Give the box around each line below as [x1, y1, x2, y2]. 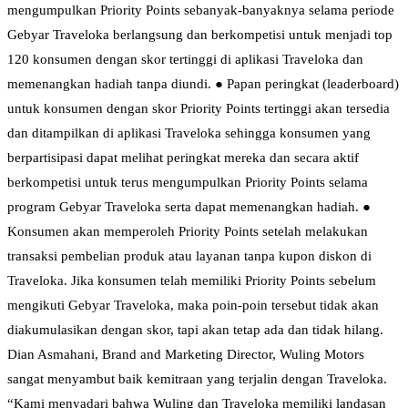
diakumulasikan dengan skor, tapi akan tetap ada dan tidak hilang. [7, 322, 383, 338]
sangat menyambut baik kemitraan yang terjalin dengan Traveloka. [7, 372, 387, 387]
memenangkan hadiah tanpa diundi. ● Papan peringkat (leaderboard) [7, 76, 399, 92]
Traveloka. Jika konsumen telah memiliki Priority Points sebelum [7, 273, 376, 289]
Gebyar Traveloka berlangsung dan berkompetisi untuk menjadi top [7, 27, 393, 43]
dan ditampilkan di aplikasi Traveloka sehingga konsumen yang [7, 126, 371, 141]
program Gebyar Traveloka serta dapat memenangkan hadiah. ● [7, 199, 371, 215]
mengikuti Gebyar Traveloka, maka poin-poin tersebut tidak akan [7, 298, 379, 313]
